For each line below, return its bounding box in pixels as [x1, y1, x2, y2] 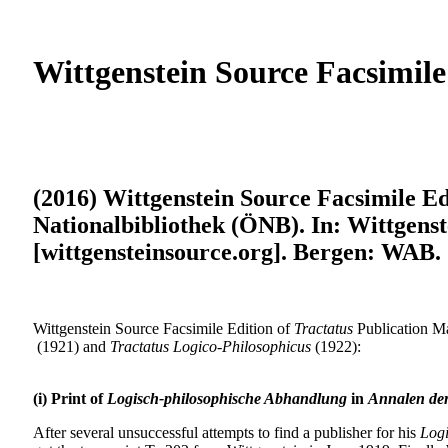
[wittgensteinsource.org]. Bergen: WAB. [33, 238, 441, 265]
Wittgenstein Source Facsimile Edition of [33, 319, 294, 337]
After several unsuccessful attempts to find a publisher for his [33, 423, 420, 441]
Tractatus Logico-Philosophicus [110, 337, 315, 355]
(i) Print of [33, 389, 107, 407]
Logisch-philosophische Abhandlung [107, 389, 347, 407]
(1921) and [33, 337, 110, 355]
